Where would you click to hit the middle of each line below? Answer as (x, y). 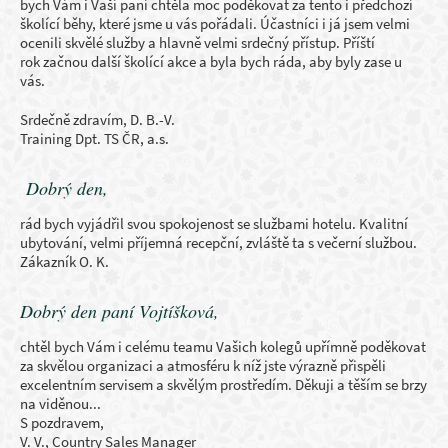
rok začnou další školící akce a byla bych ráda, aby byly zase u (211, 61)
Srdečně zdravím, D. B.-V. (97, 119)
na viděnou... (60, 403)
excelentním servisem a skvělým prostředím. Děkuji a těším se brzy (223, 384)
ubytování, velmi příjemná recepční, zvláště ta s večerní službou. (218, 242)
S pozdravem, (62, 422)
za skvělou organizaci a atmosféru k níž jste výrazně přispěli (203, 365)
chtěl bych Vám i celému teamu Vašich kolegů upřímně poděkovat (223, 346)
